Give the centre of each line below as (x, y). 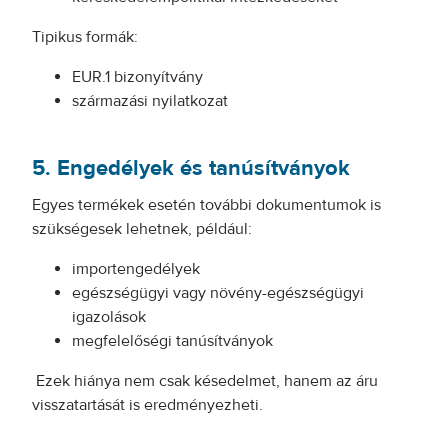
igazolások (109, 317)
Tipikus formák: (85, 37)
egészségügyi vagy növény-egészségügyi (218, 293)
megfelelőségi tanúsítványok (172, 341)
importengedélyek (136, 269)
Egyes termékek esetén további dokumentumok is (206, 205)
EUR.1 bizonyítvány (137, 77)
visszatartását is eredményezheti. (147, 405)
